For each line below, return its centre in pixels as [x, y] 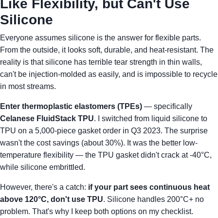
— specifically [167, 107]
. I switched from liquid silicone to [151, 119]
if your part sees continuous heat [149, 187]
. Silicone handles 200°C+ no [154, 200]
